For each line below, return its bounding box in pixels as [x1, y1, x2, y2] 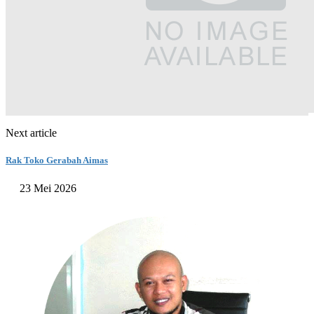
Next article [6, 127, 57, 139]
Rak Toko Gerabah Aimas [6, 155, 108, 166]
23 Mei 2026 [20, 182, 76, 194]
